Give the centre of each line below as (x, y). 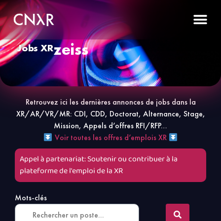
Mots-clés (31, 198)
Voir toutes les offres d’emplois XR (110, 137)
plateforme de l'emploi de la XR (71, 171)
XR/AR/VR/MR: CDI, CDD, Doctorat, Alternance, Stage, (110, 114)
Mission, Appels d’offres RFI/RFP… (110, 126)
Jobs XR (35, 48)
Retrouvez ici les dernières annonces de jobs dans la (110, 102)
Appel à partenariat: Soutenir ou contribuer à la (99, 159)
